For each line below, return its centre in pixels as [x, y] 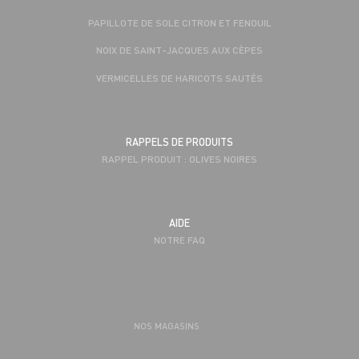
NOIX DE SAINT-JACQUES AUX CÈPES [179, 50]
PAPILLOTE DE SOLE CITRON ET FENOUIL [179, 22]
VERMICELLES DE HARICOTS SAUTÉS [179, 77]
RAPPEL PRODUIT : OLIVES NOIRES [179, 158]
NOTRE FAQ [179, 240]
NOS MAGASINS [167, 325]
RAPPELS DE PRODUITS [179, 141]
